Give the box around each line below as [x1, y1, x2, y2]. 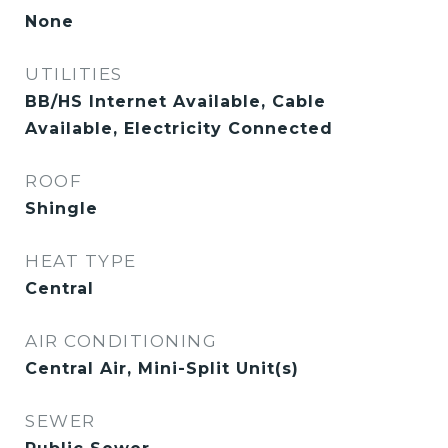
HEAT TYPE [25, 251, 137, 271]
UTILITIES [25, 64, 123, 84]
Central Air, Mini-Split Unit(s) [25, 359, 299, 378]
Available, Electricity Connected [25, 119, 333, 138]
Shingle [25, 199, 98, 218]
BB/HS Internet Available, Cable [25, 92, 326, 111]
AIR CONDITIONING [25, 331, 217, 351]
